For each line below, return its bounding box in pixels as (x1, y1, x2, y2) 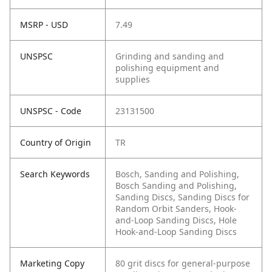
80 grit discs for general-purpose (115, 257, 250, 270)
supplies (115, 73, 150, 86)
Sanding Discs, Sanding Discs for (115, 191, 250, 203)
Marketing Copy (20, 257, 84, 270)
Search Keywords (20, 168, 90, 180)
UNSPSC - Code (20, 105, 81, 117)
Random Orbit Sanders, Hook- (115, 203, 237, 215)
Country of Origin (20, 137, 91, 149)
